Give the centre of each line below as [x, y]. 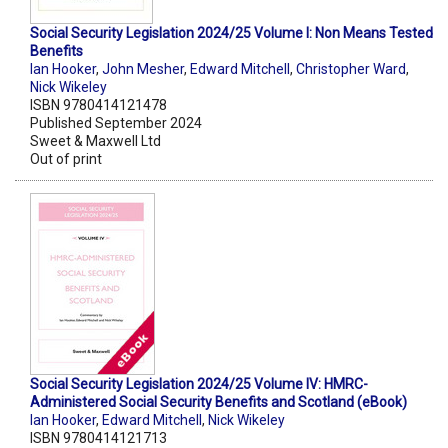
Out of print [66, 159]
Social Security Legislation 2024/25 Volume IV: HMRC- [199, 384]
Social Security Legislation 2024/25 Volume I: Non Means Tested [231, 33]
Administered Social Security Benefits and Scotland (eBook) [218, 402]
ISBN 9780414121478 [98, 105]
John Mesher [143, 69]
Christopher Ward [351, 69]
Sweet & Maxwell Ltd [95, 141]
